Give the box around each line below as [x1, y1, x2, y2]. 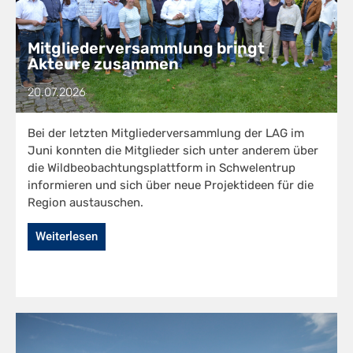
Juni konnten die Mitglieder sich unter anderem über [28, 143, 318, 158]
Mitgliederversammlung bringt [28, 39, 265, 58]
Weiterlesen [35, 229, 98, 244]
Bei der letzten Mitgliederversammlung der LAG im [28, 126, 304, 141]
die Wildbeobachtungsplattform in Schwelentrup [28, 161, 295, 176]
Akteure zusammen [28, 54, 179, 74]
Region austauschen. [28, 195, 143, 210]
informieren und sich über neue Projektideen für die [28, 178, 314, 193]
